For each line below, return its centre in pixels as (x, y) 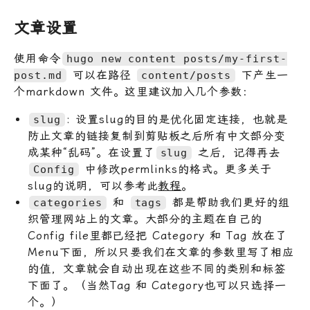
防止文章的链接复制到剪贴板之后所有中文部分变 (157, 136)
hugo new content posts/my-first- (176, 59)
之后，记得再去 (237, 153)
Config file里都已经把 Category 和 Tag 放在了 (157, 236)
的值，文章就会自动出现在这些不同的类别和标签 (157, 269)
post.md (38, 76)
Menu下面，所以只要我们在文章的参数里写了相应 (161, 253)
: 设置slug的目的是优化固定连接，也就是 (177, 120)
